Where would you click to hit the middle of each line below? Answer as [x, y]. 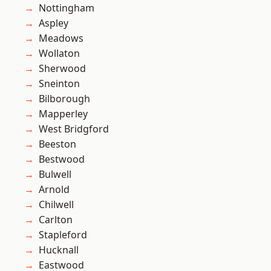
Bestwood [62, 159]
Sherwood [62, 69]
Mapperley [63, 114]
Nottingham [67, 8]
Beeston [57, 144]
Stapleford [63, 235]
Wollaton [59, 54]
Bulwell [55, 175]
